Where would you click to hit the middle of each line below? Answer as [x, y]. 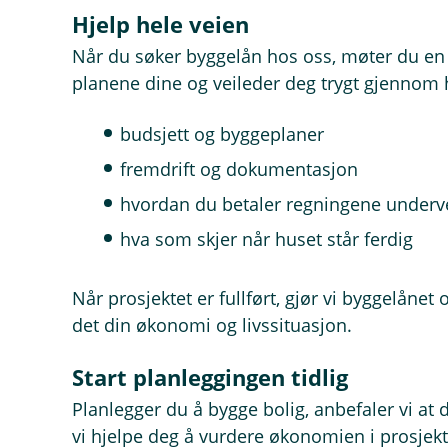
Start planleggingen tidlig [210, 377]
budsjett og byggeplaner [222, 134]
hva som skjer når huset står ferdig [266, 239]
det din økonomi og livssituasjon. [212, 325]
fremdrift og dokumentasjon [239, 169]
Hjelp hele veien [160, 24]
